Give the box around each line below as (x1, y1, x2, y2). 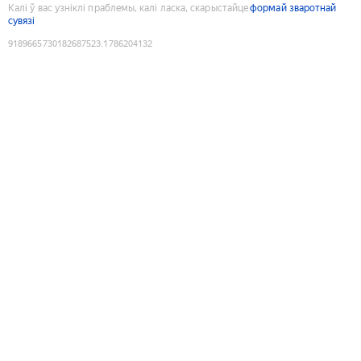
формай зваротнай (250, 2, 337, 14)
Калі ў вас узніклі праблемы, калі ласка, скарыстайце (8, 2, 249, 14)
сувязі (8, 15, 35, 27)
